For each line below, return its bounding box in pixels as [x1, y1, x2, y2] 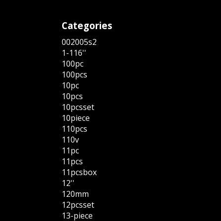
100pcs [62, 69, 88, 80]
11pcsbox [62, 167, 97, 178]
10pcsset [62, 102, 95, 113]
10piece [62, 112, 90, 124]
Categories [62, 19, 113, 32]
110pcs [62, 123, 88, 135]
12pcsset [62, 199, 95, 211]
